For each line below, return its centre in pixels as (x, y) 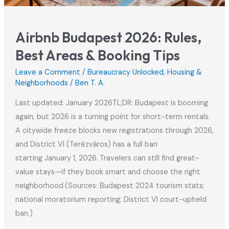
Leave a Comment (48, 73)
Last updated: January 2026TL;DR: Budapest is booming (111, 103)
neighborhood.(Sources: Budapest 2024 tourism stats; (110, 186)
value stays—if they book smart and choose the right (108, 172)
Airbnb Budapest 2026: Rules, (108, 37)
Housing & (184, 73)
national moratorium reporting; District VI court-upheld (111, 199)
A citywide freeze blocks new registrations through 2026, (114, 130)
